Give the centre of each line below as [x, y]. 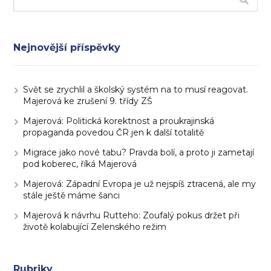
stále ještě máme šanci [72, 195]
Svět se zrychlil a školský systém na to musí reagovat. [136, 90]
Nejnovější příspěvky [67, 47]
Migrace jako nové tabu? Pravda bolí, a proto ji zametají [139, 152]
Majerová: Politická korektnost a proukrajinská [119, 121]
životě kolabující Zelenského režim [95, 227]
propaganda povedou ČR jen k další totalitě [114, 132]
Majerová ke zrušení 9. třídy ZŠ [88, 101]
